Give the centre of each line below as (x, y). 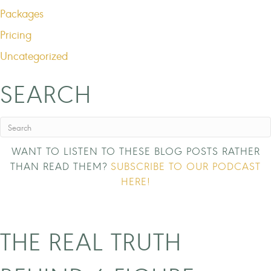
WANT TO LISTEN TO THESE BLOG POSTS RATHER (135, 151)
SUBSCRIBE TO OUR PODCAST (186, 166)
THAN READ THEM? (60, 166)
